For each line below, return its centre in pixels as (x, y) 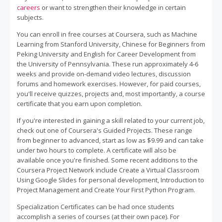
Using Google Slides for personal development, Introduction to (111, 180)
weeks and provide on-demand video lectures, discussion (104, 74)
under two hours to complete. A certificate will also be (97, 150)
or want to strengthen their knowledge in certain (113, 7)
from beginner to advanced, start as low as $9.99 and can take (110, 140)
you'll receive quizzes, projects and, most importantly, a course (111, 93)
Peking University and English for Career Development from (106, 54)
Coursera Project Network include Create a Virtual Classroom (108, 170)
